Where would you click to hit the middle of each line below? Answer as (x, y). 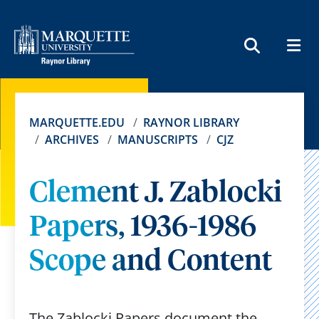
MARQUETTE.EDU (77, 122)
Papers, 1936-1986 (142, 228)
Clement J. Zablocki (155, 194)
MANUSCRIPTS (157, 140)
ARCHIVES (72, 140)
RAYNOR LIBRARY (191, 122)
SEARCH (280, 68)
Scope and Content (150, 262)
